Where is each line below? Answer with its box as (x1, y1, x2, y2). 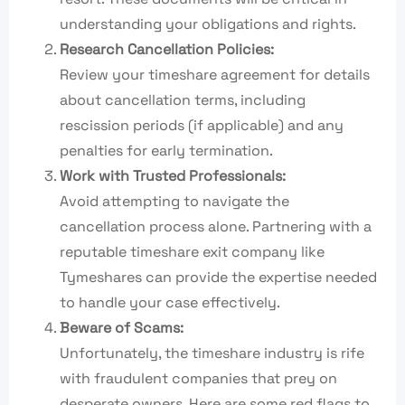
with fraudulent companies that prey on (60, 369, 337, 389)
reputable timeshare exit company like (60, 242, 325, 262)
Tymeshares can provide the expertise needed (60, 268, 377, 287)
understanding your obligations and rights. (60, 14, 356, 34)
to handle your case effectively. (60, 293, 280, 313)
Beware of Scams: (60, 318, 184, 338)
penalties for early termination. (60, 141, 273, 161)
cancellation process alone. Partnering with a (60, 217, 372, 237)
